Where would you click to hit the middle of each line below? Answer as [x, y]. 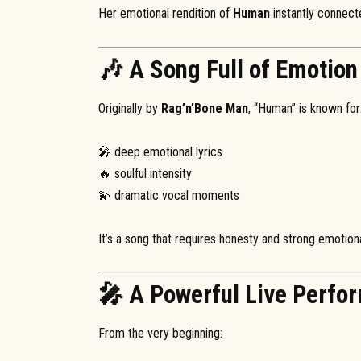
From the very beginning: [160, 334]
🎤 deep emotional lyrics [160, 151]
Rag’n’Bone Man [205, 108]
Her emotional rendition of [166, 14]
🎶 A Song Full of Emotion [228, 69]
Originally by [130, 108]
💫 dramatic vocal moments [169, 195]
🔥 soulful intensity [145, 173]
